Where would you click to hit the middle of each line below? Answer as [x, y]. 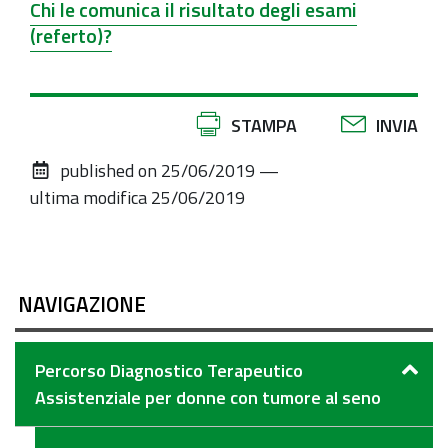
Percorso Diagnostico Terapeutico [169, 370]
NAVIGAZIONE [82, 303]
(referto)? [71, 35]
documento [71, 178]
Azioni [52, 124]
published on [108, 170]
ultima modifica [88, 197]
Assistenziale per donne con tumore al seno [208, 397]
